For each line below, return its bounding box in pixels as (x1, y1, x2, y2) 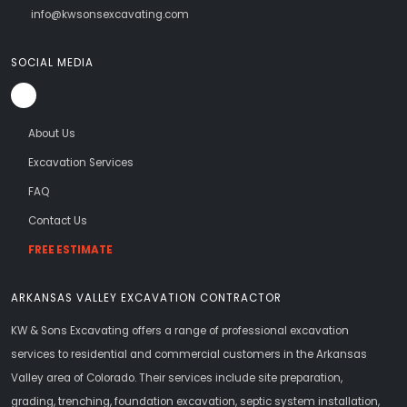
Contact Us (27, 213, 87, 228)
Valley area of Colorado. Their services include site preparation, (11, 371, 342, 385)
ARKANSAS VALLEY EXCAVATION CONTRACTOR (11, 291, 282, 305)
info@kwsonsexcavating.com (30, 7, 189, 22)
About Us (27, 126, 75, 141)
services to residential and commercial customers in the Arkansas (11, 347, 367, 362)
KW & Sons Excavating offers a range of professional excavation (11, 323, 349, 338)
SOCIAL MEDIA (11, 55, 94, 70)
